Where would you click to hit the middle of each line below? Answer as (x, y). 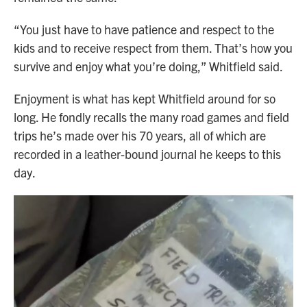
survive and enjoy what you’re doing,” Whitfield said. (148, 66)
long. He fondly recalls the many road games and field (151, 117)
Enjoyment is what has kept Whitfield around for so (145, 99)
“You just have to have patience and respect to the (144, 29)
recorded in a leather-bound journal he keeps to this (147, 154)
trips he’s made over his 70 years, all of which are (140, 136)
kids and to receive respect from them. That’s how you (153, 48)
